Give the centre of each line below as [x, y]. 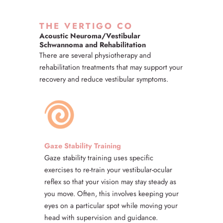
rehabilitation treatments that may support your [111, 67]
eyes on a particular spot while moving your [111, 206]
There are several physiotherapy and [95, 55]
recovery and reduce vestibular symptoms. [104, 79]
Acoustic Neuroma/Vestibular [90, 36]
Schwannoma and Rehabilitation [93, 45]
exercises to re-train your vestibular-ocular [108, 170]
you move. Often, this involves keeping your [111, 194]
